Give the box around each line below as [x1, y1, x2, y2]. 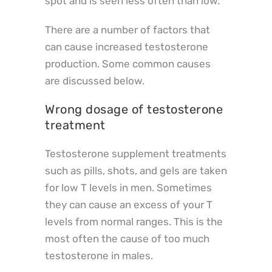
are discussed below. [45, 74, 144, 87]
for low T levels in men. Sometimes [45, 181, 212, 194]
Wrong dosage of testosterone [45, 101, 223, 117]
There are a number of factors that [45, 23, 210, 36]
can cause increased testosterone [45, 40, 208, 53]
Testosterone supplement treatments [45, 147, 226, 160]
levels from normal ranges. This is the [45, 215, 223, 228]
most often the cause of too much [45, 232, 209, 245]
